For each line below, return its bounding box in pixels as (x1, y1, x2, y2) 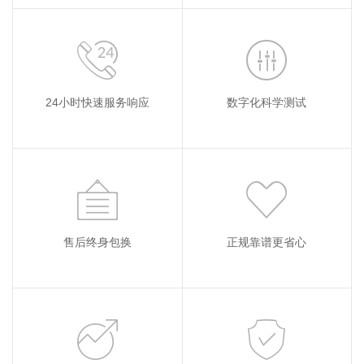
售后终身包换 (63, 235, 132, 249)
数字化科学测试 (227, 95, 307, 109)
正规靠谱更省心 (227, 235, 307, 249)
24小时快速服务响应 (45, 95, 149, 109)
